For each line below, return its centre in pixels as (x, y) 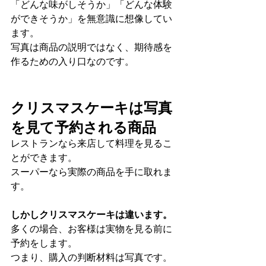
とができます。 (44, 158)
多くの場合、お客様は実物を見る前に (91, 229)
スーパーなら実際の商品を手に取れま (91, 172)
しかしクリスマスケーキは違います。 (91, 215)
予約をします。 (44, 243)
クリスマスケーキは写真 (91, 107)
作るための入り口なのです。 (72, 62)
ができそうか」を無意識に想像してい (91, 19)
